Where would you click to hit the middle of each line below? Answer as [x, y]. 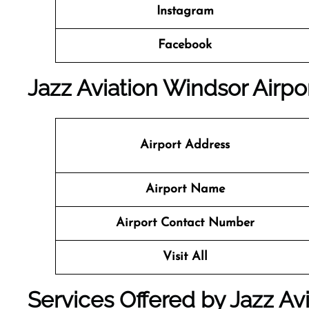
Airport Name [185, 189]
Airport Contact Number [185, 223]
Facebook [185, 45]
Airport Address [185, 145]
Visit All [185, 257]
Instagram [185, 11]
